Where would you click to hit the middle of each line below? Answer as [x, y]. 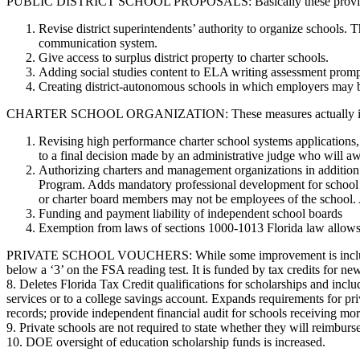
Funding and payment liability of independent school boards [190, 213]
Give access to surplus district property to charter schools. [184, 57]
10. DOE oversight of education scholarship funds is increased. [166, 342]
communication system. [98, 43]
